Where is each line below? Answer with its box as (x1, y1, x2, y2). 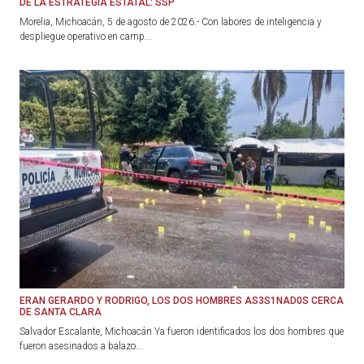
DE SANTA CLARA (19, 305, 102, 318)
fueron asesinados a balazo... (19, 340, 143, 352)
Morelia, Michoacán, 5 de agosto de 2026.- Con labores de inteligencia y (19, 16, 322, 28)
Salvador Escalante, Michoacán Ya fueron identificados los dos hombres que (19, 325, 344, 337)
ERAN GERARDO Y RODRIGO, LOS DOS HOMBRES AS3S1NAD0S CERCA (19, 294, 344, 306)
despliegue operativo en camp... (19, 31, 152, 43)
